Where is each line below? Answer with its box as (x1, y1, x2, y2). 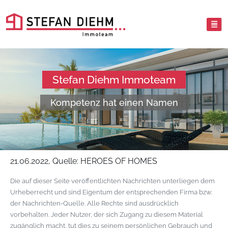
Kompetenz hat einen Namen (50, 97, 178, 108)
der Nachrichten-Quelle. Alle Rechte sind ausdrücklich (10, 199, 179, 207)
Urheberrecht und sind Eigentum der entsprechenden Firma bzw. (10, 188, 212, 196)
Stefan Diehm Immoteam (52, 73, 176, 86)
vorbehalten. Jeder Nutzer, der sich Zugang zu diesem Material (10, 211, 203, 218)
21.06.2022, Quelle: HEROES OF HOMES (10, 156, 157, 166)
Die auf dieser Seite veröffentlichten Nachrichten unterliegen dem (10, 177, 215, 185)
